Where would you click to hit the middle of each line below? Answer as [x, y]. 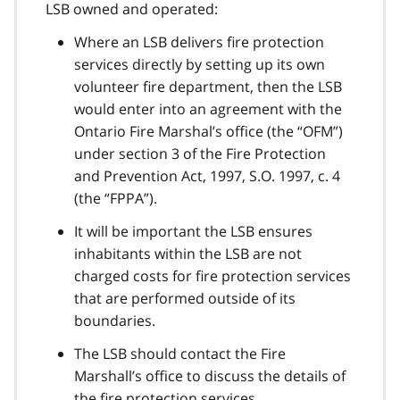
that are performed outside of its [185, 298]
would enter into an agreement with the [208, 108]
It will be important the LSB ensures [193, 231]
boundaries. [115, 320]
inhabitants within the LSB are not [188, 253]
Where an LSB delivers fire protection [199, 42]
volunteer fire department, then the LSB [208, 86]
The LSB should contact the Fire [180, 353]
